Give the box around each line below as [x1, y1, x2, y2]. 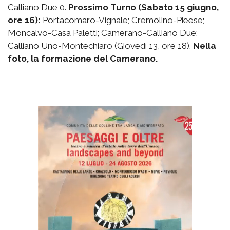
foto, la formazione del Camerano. [8, 53, 158, 64]
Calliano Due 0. [8, 2, 68, 12]
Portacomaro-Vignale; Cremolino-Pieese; [41, 14, 206, 25]
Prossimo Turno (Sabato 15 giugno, [68, 2, 219, 12]
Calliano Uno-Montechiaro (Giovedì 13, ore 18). [8, 40, 193, 51]
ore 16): [8, 14, 41, 25]
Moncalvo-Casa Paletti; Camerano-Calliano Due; [8, 27, 198, 38]
